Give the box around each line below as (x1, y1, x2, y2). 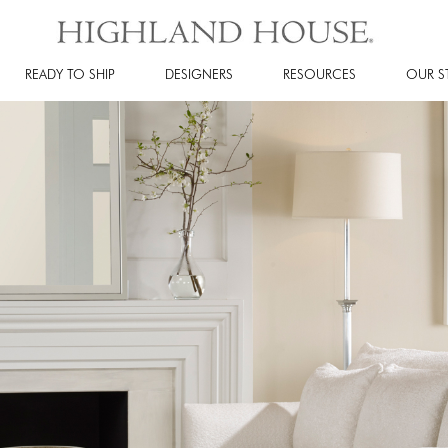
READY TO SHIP (24, 65, 115, 82)
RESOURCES (283, 65, 356, 82)
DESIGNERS (164, 65, 233, 82)
